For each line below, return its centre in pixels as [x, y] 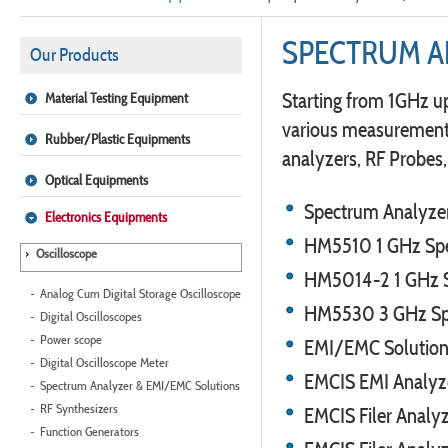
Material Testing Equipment [116, 98]
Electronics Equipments [106, 217]
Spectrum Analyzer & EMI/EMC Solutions [140, 385]
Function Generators [89, 431]
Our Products [74, 54]
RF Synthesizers [79, 408]
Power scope [71, 339]
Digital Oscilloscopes [91, 316]
